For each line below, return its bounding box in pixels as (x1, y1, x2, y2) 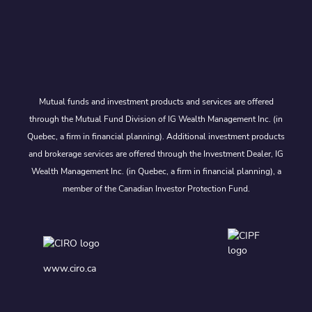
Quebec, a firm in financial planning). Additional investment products (27, 130, 285, 142)
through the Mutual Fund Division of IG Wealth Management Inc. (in (29, 113, 283, 125)
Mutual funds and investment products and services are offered (38, 95, 274, 107)
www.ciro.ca (42, 261, 96, 275)
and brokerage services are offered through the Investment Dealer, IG (29, 148, 283, 159)
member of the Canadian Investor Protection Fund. (62, 182, 250, 194)
